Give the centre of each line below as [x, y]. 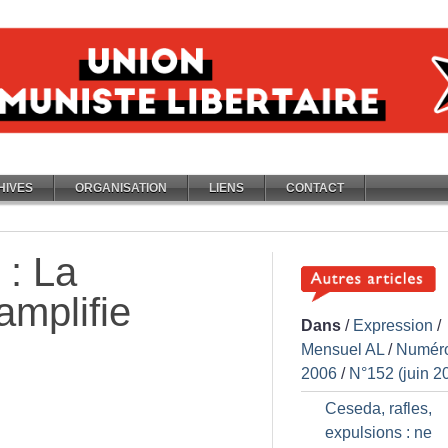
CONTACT [315, 188]
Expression [393, 325]
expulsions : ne [378, 432]
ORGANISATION [121, 188]
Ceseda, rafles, [378, 408]
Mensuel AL [342, 349]
